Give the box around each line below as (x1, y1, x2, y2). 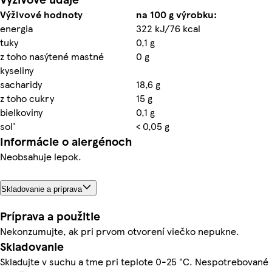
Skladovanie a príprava (1, 184, 82, 194)
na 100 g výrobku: (136, 7, 217, 21)
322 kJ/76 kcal (136, 21, 200, 35)
